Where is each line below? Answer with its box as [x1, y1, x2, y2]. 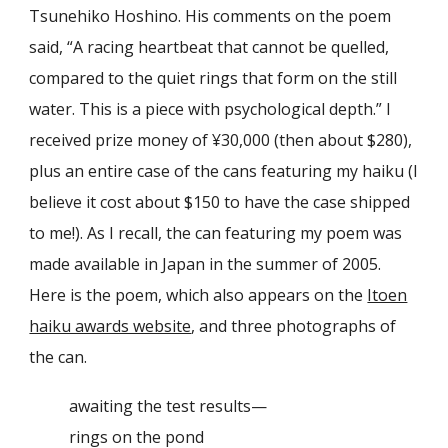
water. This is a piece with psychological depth [29, 98, 374, 120]
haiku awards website [29, 315, 192, 337]
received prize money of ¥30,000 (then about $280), [29, 129, 413, 151]
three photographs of [231, 315, 397, 337]
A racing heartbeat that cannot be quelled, [73, 36, 390, 58]
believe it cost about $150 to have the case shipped [29, 191, 411, 213]
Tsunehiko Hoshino [29, 5, 179, 27]
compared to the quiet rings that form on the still [29, 67, 398, 89]
